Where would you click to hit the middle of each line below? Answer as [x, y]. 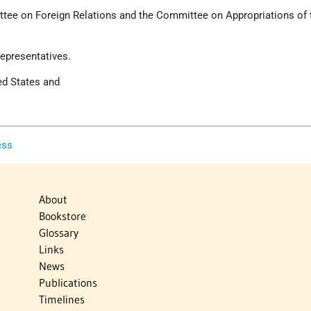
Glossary [58, 233]
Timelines [61, 300]
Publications [68, 283]
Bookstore [62, 216]
